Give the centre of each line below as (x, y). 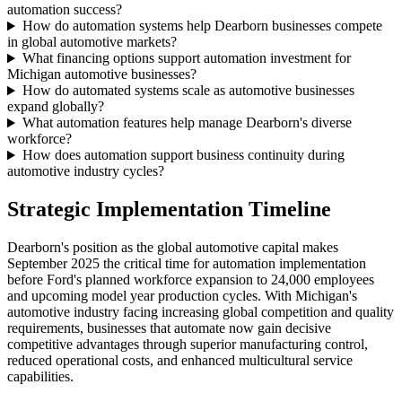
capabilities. (40, 377)
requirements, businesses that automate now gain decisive (169, 328)
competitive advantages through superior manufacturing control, (188, 345)
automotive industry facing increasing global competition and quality (201, 312)
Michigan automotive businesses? (102, 74)
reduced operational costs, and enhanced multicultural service (180, 361)
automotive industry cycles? (86, 171)
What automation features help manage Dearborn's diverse (187, 123)
